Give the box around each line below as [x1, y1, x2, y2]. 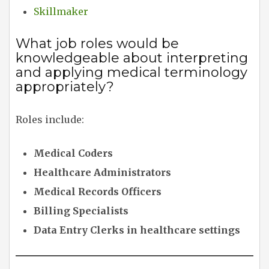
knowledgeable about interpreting [16, 49, 248, 66]
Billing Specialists [34, 204, 128, 217]
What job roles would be [16, 35, 179, 52]
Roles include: [16, 113, 84, 125]
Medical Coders [34, 147, 113, 159]
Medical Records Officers [34, 185, 162, 198]
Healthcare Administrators [34, 166, 171, 178]
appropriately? [16, 78, 114, 95]
